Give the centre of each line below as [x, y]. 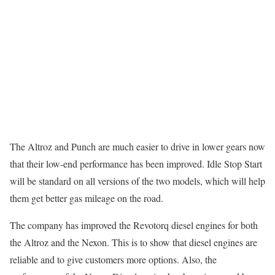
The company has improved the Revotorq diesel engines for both [134, 225]
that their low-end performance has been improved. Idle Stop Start [136, 163]
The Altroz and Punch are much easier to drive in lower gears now [137, 146]
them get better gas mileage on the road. [87, 198]
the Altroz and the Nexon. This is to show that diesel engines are [134, 242]
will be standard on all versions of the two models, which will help [137, 180]
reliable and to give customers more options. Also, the [113, 259]
